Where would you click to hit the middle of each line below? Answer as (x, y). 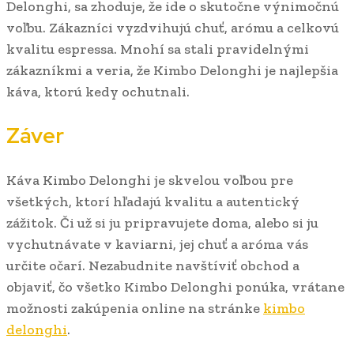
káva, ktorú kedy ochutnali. (98, 92)
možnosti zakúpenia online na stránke (135, 308)
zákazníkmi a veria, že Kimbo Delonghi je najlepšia (172, 71)
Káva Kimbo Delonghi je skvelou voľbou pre (150, 180)
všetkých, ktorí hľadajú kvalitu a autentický (153, 201)
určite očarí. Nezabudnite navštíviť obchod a (153, 265)
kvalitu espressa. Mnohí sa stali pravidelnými (158, 49)
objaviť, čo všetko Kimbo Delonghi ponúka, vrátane (175, 286)
